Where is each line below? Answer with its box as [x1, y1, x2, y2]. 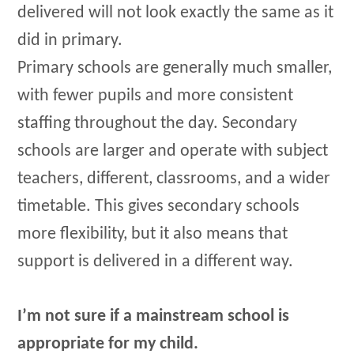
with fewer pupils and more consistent [17, 87, 294, 106]
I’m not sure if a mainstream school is [17, 307, 290, 326]
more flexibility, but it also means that [17, 225, 288, 244]
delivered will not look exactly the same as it [17, 4, 334, 23]
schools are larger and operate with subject [17, 142, 329, 161]
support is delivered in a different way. [17, 253, 294, 272]
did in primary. [17, 32, 123, 51]
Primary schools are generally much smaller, [17, 59, 333, 78]
